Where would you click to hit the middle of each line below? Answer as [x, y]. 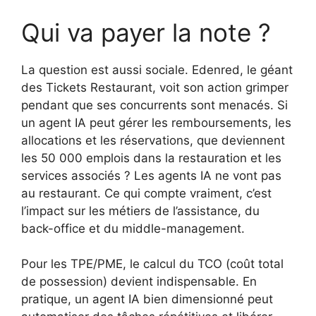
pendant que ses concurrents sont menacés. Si [154, 105]
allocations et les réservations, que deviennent [153, 140]
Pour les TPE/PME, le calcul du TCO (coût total [152, 264]
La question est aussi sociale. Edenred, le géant [157, 69]
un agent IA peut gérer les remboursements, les [156, 122]
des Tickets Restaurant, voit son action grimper [155, 87]
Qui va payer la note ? [146, 32]
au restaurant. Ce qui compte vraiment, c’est [146, 193]
